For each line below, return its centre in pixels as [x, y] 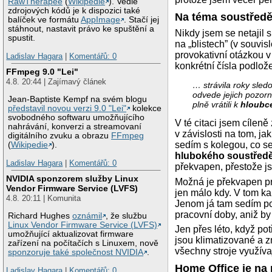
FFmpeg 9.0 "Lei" [42, 72]
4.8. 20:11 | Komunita [44, 199]
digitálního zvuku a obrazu [60, 136]
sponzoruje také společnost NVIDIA [76, 253]
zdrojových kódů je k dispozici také [74, 11]
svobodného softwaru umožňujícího [76, 118]
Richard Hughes [40, 216]
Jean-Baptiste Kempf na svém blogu [78, 100]
